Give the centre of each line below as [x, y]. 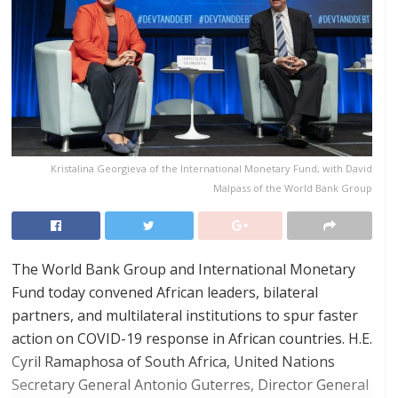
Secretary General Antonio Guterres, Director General [190, 384]
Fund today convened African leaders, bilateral [165, 292]
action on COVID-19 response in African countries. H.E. [192, 338]
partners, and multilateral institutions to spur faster [185, 315]
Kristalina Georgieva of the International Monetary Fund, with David [211, 168]
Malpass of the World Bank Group [293, 187]
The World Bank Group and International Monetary [183, 269]
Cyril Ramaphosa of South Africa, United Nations [173, 361]
